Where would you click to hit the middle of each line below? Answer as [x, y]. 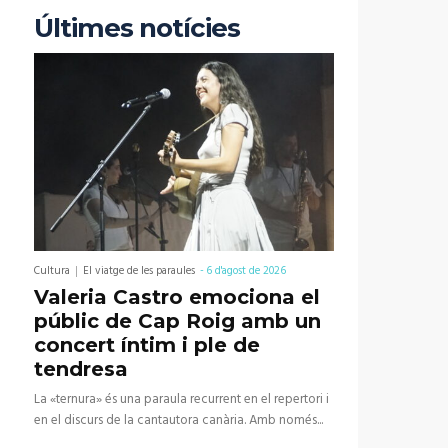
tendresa [81, 369]
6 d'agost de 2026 [246, 271]
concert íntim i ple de [147, 345]
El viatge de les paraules [139, 271]
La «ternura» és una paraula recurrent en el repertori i [181, 400]
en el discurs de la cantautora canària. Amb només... [178, 421]
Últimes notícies [137, 28]
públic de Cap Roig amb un [177, 321]
